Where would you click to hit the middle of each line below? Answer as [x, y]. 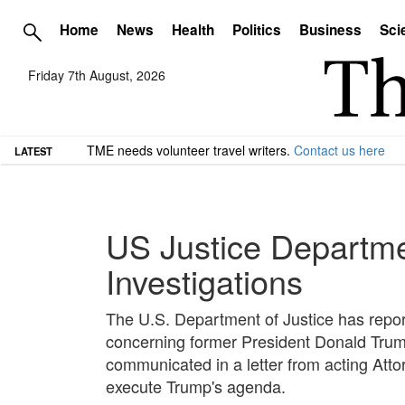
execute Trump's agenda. [196, 386]
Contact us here [339, 150]
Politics [257, 30]
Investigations [204, 280]
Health [193, 30]
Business [330, 30]
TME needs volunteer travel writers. [190, 150]
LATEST [33, 151]
